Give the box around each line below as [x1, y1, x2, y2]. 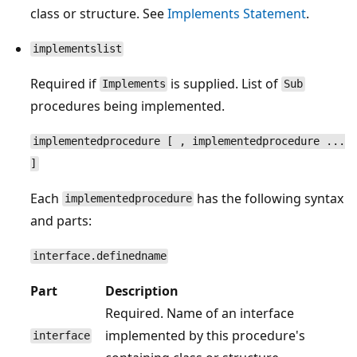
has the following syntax [194, 189, 344, 207]
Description [105, 281, 178, 300]
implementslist [32, 42, 122, 56]
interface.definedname [32, 249, 167, 263]
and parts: [30, 211, 92, 229]
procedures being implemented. [30, 96, 225, 115]
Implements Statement [167, 4, 306, 22]
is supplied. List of [167, 74, 282, 92]
